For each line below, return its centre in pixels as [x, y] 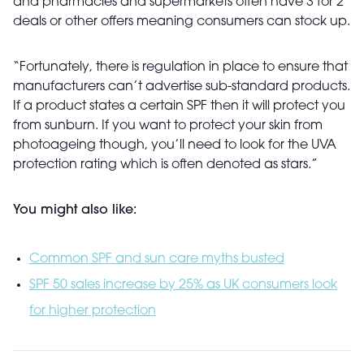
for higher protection [93, 311]
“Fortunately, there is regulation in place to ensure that [180, 67]
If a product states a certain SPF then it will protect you [179, 106]
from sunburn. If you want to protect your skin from [168, 126]
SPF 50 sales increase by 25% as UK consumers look [183, 285]
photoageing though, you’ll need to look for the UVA [175, 145]
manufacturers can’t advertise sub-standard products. [182, 87]
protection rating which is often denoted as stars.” [165, 165]
